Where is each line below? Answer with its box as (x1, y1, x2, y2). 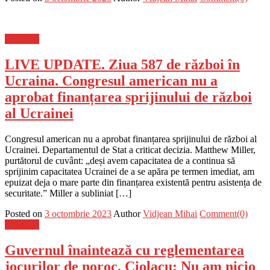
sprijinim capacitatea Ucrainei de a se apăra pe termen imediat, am (5, 166, 254, 177)
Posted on (5, 209, 42, 219)
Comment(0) (199, 209, 248, 219)
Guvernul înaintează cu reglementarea (5, 242, 244, 259)
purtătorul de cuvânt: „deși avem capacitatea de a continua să (5, 155, 235, 166)
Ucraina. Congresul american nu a (5, 73, 218, 89)
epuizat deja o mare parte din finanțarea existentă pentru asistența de (5, 177, 262, 188)
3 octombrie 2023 (45, 209, 111, 219)
